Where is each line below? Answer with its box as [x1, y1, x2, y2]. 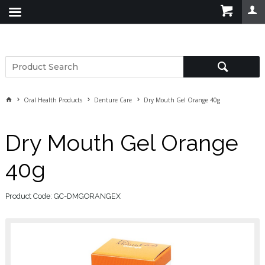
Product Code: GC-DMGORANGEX [5, 191, 121, 201]
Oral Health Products [24, 95, 82, 104]
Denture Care [94, 95, 132, 104]
